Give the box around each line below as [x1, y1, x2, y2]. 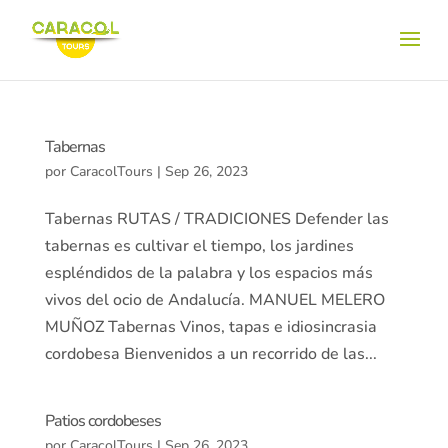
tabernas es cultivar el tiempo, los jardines [44, 235, 354, 257]
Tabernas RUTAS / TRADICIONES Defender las [44, 208, 389, 230]
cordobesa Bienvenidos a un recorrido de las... [44, 343, 377, 365]
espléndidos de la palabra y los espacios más [44, 262, 373, 284]
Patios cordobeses [44, 410, 161, 432]
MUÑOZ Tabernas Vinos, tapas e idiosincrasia [44, 316, 377, 338]
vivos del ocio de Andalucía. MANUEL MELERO [44, 289, 385, 311]
